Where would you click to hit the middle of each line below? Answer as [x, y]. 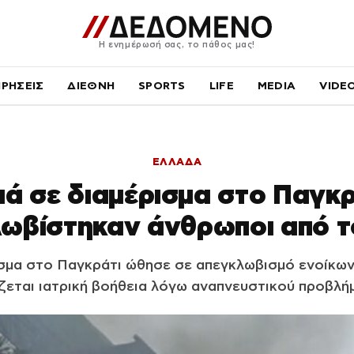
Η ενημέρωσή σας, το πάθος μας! [177, 44]
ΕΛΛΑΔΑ [177, 162]
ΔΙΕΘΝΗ [91, 85]
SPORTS [162, 85]
